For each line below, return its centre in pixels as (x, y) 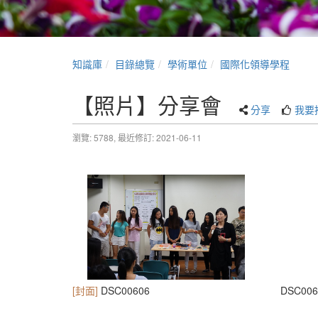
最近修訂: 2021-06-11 (160, 137)
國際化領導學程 (255, 64)
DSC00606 (124, 291)
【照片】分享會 (147, 105)
